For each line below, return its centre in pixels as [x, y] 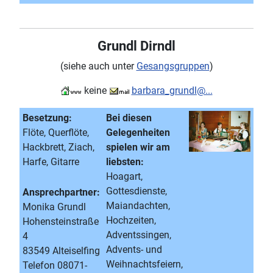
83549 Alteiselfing [61, 251]
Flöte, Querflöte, [56, 133]
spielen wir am [138, 147]
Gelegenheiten [138, 133]
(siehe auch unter [98, 66]
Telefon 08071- [55, 265]
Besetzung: [47, 118]
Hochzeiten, [131, 220]
